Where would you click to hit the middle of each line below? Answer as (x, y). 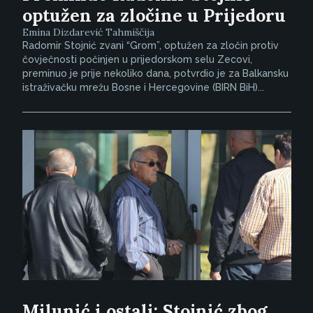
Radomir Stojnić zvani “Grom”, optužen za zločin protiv (150, 45)
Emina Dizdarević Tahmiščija (88, 32)
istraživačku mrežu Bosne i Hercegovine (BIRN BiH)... (143, 87)
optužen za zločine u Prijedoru (154, 15)
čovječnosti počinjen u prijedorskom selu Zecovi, (137, 59)
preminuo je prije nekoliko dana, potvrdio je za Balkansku (155, 73)
